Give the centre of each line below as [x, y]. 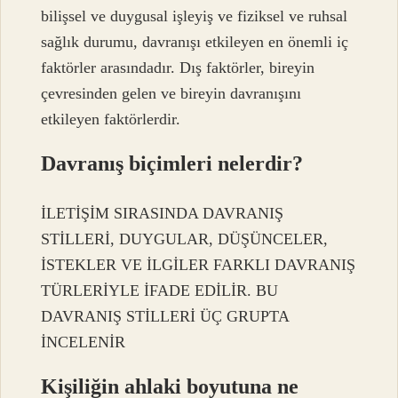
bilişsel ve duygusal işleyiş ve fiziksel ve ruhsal [195, 16]
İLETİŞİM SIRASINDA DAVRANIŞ [163, 214]
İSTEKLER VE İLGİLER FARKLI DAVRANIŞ [199, 265]
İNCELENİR [84, 342]
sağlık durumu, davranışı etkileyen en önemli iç [195, 41]
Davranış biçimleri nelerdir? [172, 163]
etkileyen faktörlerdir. [111, 119]
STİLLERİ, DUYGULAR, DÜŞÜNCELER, [185, 239]
